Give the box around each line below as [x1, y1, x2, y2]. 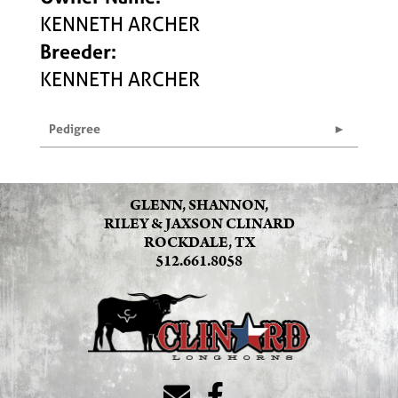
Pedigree [49, 120, 100, 137]
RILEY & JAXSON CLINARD [103, 213, 295, 235]
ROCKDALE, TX [143, 232, 255, 253]
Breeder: [40, 38, 116, 65]
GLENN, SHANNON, [130, 195, 268, 216]
